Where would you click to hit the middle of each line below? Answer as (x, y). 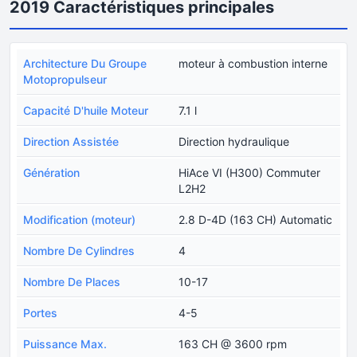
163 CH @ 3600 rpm (233, 344)
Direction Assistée (71, 141)
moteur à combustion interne (253, 63)
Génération (51, 173)
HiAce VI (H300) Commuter (249, 173)
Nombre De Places (72, 282)
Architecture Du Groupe (85, 63)
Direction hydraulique (234, 141)
